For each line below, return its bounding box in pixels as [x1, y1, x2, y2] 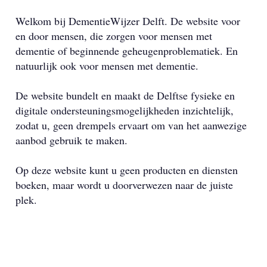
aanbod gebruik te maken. [15, 133, 128, 147]
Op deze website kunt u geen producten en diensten [15, 163, 238, 177]
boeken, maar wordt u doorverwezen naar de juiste [15, 178, 233, 192]
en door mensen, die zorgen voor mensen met [15, 29, 212, 43]
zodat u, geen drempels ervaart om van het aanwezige [15, 118, 247, 132]
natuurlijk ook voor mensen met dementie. [15, 58, 198, 73]
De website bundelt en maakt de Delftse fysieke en [15, 88, 235, 103]
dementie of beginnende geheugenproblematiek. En [15, 44, 238, 58]
